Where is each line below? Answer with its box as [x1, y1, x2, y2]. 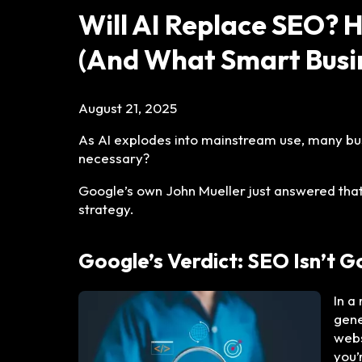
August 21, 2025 [78, 99, 177, 116]
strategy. [78, 200, 134, 217]
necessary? [78, 149, 149, 166]
